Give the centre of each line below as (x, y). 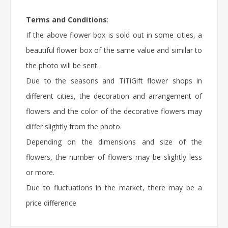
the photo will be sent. (62, 66)
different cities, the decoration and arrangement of (114, 96)
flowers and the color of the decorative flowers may (114, 111)
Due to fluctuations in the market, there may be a (114, 188)
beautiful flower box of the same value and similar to (114, 50)
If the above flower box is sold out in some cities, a (114, 35)
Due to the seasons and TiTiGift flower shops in (114, 81)
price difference (51, 203)
